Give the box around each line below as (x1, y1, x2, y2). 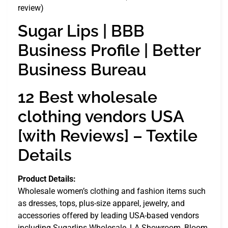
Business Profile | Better (18, 41, 201, 60)
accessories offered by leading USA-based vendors (18, 211, 199, 221)
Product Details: (18, 174, 76, 184)
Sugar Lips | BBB (18, 21, 145, 41)
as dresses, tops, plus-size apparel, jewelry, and (18, 198, 185, 209)
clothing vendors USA (18, 107, 184, 126)
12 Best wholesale (18, 88, 157, 107)
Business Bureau (18, 60, 146, 79)
